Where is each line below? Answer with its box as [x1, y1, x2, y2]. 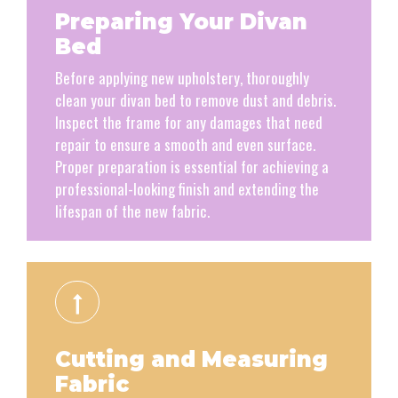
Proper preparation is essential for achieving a [55, 155, 329, 179]
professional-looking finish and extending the [55, 178, 319, 201]
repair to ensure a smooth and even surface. [55, 133, 315, 156]
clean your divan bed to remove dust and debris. [55, 89, 336, 112]
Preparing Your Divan [55, 9, 307, 36]
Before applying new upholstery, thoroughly [55, 67, 309, 90]
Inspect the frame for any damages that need [55, 111, 322, 134]
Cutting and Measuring [55, 346, 328, 373]
